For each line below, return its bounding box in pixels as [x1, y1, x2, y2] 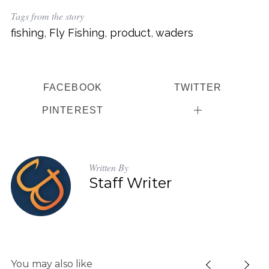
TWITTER [174, 82, 222, 92]
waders [155, 26, 193, 39]
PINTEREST [41, 104, 104, 116]
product [109, 26, 151, 39]
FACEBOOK [43, 82, 102, 92]
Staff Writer [88, 174, 172, 192]
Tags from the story [10, 9, 84, 22]
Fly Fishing [49, 26, 104, 39]
